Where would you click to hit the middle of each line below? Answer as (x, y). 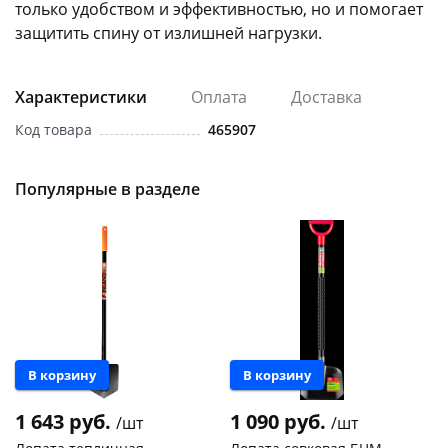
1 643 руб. (65, 422)
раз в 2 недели (316, 151)
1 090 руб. (280, 422)
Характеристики (81, 97)
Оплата (219, 97)
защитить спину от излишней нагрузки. (168, 33)
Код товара (53, 130)
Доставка (326, 97)
